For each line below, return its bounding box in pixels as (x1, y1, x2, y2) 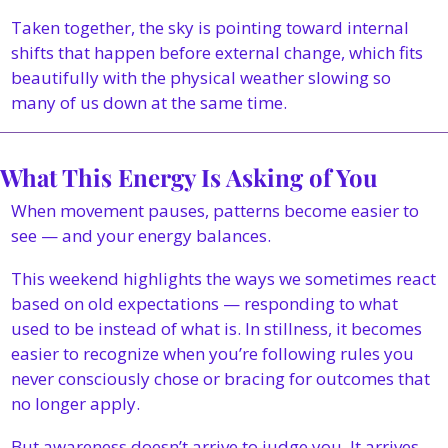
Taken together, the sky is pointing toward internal (11, 16, 409, 39)
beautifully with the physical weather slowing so (11, 66, 391, 89)
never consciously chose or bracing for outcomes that (11, 367, 430, 390)
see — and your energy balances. (11, 224, 271, 247)
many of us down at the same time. (11, 91, 287, 114)
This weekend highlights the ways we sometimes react (11, 267, 436, 290)
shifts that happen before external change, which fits (11, 41, 423, 64)
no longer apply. (11, 392, 140, 415)
